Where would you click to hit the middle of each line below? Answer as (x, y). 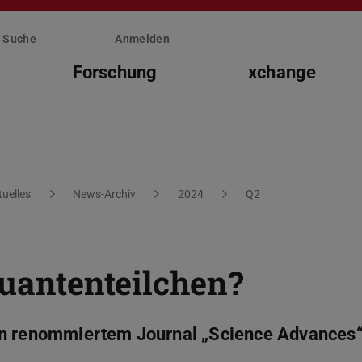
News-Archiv (105, 194)
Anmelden (142, 39)
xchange (282, 72)
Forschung (115, 72)
